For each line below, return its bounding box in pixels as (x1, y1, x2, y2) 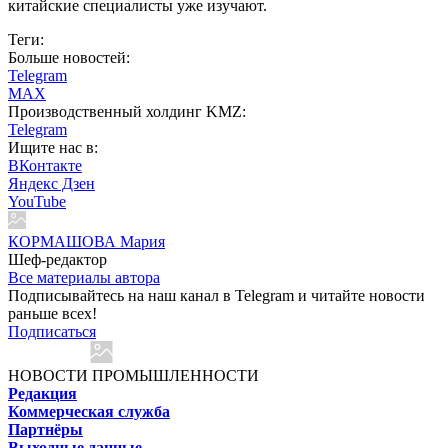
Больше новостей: (8, 48, 130, 66)
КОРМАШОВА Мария (8, 232, 165, 250)
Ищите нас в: (8, 138, 98, 156)
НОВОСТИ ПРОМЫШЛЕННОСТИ (8, 366, 259, 384)
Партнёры (8, 420, 83, 438)
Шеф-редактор (8, 250, 107, 268)
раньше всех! (8, 304, 97, 322)
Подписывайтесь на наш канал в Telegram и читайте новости (8, 286, 425, 304)
